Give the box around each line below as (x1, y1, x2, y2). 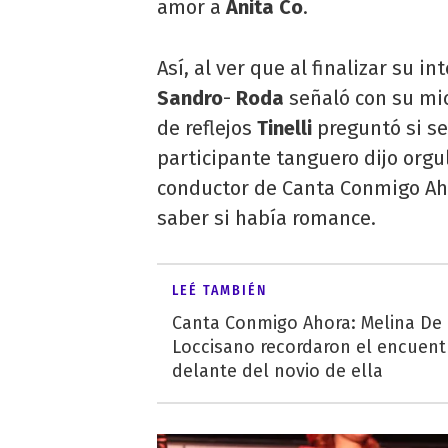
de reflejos (157, 116, 252, 141)
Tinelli (252, 116, 317, 141)
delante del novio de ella (172, 360, 383, 383)
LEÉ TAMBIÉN (172, 282, 267, 300)
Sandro (157, 86, 223, 111)
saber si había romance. (157, 206, 376, 231)
